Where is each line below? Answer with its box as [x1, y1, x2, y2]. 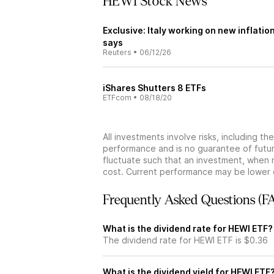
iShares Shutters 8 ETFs [103, 83, 206, 93]
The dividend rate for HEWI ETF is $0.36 [103, 235, 268, 245]
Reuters [103, 48, 131, 57]
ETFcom [103, 93, 131, 102]
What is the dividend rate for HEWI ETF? [103, 223, 273, 234]
